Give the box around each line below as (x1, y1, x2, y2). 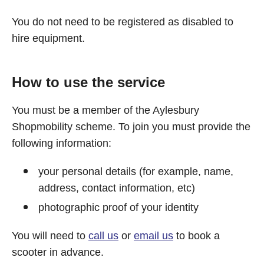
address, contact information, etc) (38, 182, 195, 194)
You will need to (12, 230, 88, 242)
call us (88, 230, 118, 242)
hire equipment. (12, 32, 85, 44)
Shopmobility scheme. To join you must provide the (12, 121, 250, 133)
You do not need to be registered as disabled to (12, 16, 233, 28)
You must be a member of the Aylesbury (12, 104, 199, 116)
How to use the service (12, 74, 165, 90)
